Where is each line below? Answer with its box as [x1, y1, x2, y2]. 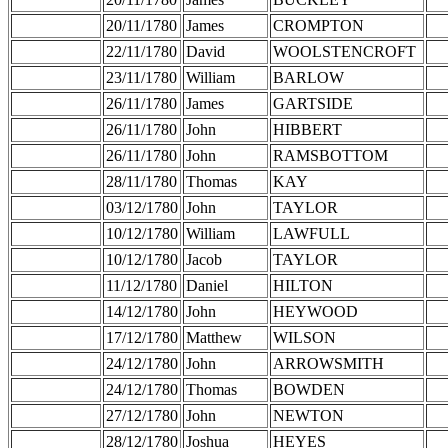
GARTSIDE [273, 94, 353, 112]
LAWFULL [273, 224, 350, 242]
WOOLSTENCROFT [273, 42, 416, 60]
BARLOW [273, 68, 344, 86]
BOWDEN [273, 380, 345, 398]
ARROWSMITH [273, 354, 384, 372]
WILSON [273, 328, 336, 346]
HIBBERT [273, 120, 342, 138]
